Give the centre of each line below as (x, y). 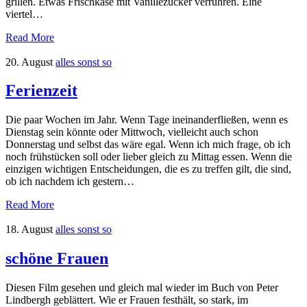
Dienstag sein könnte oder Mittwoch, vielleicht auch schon (132, 132)
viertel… (24, 14)
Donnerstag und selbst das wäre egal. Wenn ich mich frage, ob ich (148, 145)
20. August (29, 62)
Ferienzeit (41, 91)
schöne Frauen (57, 259)
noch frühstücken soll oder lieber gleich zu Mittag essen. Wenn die (149, 157)
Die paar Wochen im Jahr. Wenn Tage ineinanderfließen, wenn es (147, 120)
